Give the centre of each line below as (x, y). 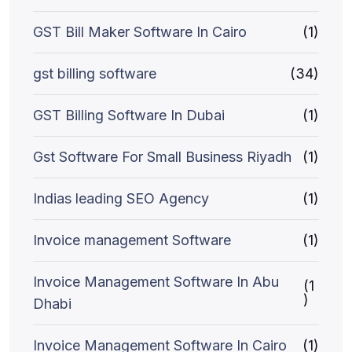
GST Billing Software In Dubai (129, 115)
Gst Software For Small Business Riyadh (162, 157)
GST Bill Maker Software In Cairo (140, 32)
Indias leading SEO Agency (121, 198)
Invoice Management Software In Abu (156, 282)
